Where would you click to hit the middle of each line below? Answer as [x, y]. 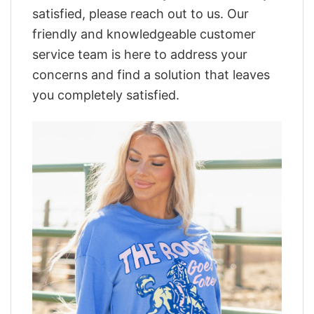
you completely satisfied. [106, 95]
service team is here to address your [140, 54]
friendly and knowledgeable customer [144, 34]
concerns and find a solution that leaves [151, 74]
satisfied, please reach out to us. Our [141, 13]
